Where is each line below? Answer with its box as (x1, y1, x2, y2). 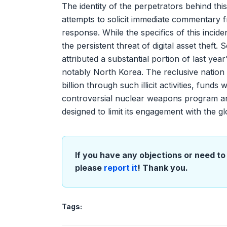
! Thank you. (137, 163, 188, 173)
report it (104, 163, 137, 173)
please (75, 163, 104, 173)
